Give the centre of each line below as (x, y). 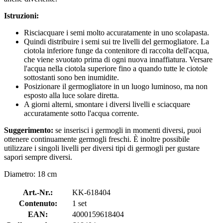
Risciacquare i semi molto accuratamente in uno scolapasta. (116, 32)
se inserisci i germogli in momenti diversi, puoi (127, 130)
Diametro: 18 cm (30, 174)
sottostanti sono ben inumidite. (71, 77)
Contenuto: (38, 203)
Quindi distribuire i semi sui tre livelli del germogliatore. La (116, 41)
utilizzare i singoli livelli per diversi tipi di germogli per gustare (102, 148)
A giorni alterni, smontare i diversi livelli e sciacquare (107, 104)
